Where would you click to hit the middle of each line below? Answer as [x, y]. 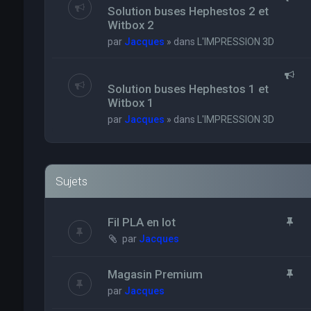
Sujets [71, 181]
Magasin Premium [155, 274]
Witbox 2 [131, 25]
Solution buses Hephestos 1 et [188, 89]
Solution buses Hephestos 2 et [188, 11]
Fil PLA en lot [141, 222]
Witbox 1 [131, 103]
